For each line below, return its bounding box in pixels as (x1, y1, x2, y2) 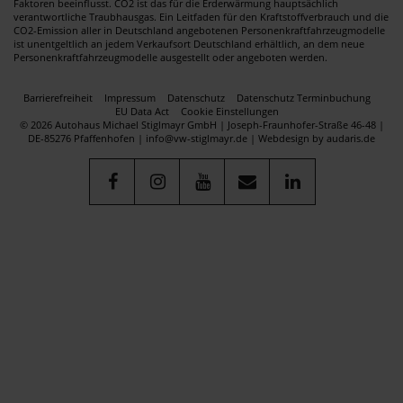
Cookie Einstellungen (181, 103, 279, 118)
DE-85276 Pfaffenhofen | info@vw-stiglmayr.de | (28, 130, 258, 145)
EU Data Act (115, 103, 169, 118)
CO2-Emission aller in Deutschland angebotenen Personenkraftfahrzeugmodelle (13, 22, 385, 37)
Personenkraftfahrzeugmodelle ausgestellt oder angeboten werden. (13, 49, 327, 64)
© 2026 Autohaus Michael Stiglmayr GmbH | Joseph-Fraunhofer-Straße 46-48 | (19, 117, 384, 131)
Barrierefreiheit (23, 90, 93, 104)
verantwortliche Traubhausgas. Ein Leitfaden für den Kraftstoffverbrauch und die (13, 9, 389, 23)
